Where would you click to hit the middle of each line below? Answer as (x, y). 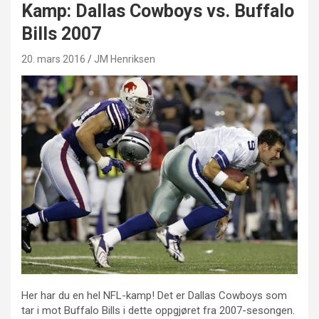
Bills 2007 (61, 33)
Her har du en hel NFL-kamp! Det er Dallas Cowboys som (154, 295)
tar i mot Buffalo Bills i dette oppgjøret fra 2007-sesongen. (158, 310)
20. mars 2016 (53, 59)
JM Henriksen (125, 59)
